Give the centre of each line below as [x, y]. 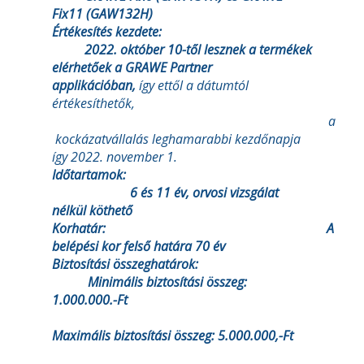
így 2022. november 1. [115, 157]
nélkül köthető [92, 210]
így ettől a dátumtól [194, 85]
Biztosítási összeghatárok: [167, 264]
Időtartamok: [147, 175]
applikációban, [95, 85]
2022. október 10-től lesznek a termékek [182, 50]
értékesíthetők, [93, 103]
